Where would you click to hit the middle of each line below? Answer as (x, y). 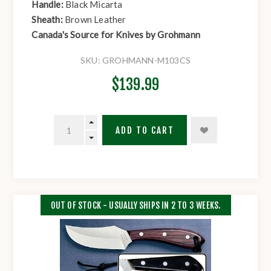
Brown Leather (96, 20)
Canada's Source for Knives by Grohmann (116, 35)
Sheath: (48, 20)
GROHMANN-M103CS (146, 60)
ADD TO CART (145, 130)
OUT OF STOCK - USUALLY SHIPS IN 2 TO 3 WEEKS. (135, 205)
